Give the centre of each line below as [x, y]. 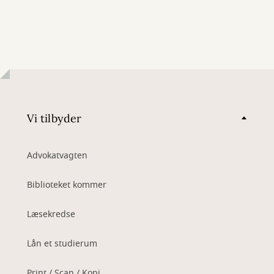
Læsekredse [51, 214]
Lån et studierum [62, 244]
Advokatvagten [57, 156]
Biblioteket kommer [67, 185]
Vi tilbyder [54, 118]
